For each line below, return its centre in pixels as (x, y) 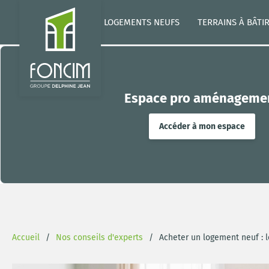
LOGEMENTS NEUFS (141, 22)
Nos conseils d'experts (99, 237)
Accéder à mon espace (202, 126)
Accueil (26, 237)
